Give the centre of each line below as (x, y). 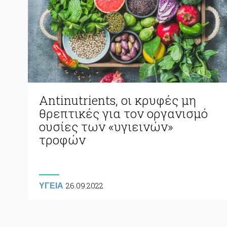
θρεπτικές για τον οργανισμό (123, 113)
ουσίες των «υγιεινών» (106, 126)
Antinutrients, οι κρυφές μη (118, 100)
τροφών (62, 140)
